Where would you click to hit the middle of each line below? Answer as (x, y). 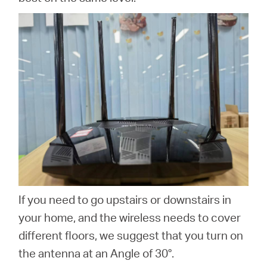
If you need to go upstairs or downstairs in (125, 199)
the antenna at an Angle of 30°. (97, 253)
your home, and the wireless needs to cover (130, 217)
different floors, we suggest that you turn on (131, 235)
